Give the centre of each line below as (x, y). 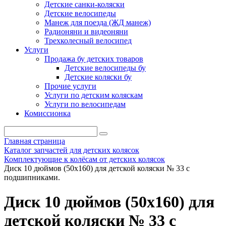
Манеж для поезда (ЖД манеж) (98, 22)
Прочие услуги (70, 86)
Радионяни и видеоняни (86, 32)
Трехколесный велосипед (88, 41)
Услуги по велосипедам (85, 104)
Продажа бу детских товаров (94, 59)
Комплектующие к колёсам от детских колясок (84, 159)
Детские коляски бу (98, 77)
